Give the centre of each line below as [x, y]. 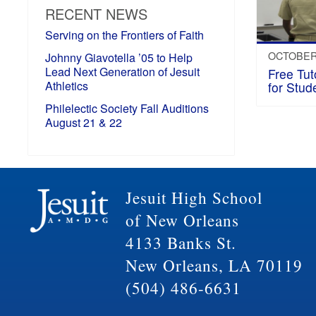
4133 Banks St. [181, 243]
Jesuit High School [194, 197]
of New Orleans [182, 220]
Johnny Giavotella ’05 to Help [119, 57]
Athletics [67, 85]
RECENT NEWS [97, 13]
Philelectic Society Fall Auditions [127, 108]
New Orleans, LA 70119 [214, 265]
